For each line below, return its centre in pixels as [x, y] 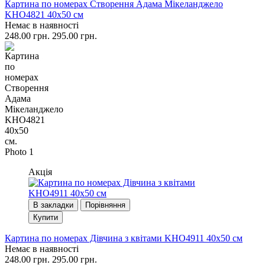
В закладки [53, 205]
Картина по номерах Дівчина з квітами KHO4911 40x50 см [124, 238]
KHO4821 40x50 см [44, 14]
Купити [46, 217]
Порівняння [105, 205]
